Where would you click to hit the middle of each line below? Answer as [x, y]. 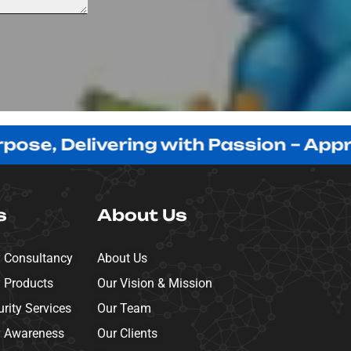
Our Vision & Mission [154, 283]
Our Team [124, 308]
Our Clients [127, 333]
